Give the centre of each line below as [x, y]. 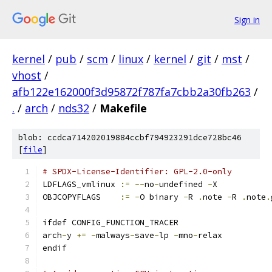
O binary [161, 197]
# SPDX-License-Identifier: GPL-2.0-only [137, 172]
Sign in [247, 19]
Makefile [123, 108]
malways [113, 235]
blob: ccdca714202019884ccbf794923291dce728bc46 [130, 138]
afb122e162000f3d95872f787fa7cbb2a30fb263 [131, 92]
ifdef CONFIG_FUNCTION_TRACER [110, 223]
